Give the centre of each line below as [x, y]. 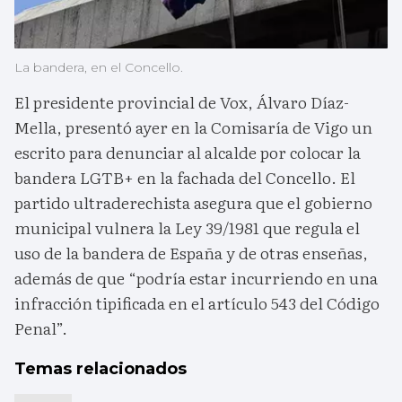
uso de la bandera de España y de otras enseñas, [191, 252]
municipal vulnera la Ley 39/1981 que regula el [187, 227]
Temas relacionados [100, 368]
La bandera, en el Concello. [99, 67]
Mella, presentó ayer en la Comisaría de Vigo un [193, 127]
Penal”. [41, 328]
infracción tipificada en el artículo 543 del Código [197, 302]
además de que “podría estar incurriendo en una [196, 277]
